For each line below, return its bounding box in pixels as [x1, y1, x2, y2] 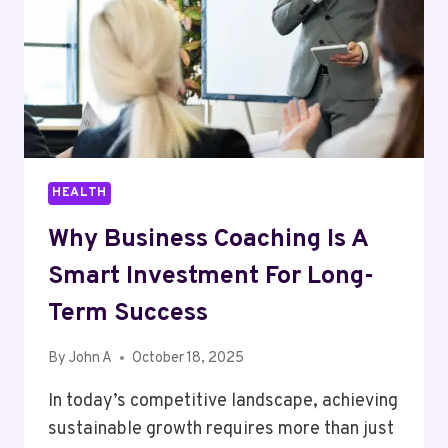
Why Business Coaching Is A [48, 223, 368, 256]
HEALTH [52, 184, 107, 201]
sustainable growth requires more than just [48, 417, 394, 441]
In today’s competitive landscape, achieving [48, 389, 398, 413]
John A [69, 348, 113, 368]
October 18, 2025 [132, 348, 245, 368]
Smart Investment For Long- [48, 260, 374, 293]
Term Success [48, 297, 208, 330]
